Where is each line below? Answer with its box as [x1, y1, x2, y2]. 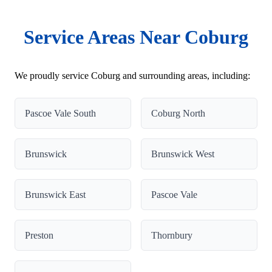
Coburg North [151, 107, 205, 118]
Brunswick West [151, 148, 214, 159]
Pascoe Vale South [25, 107, 96, 118]
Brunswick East [25, 189, 86, 200]
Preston [25, 229, 53, 240]
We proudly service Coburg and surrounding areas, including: [15, 70, 250, 81]
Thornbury [151, 229, 192, 240]
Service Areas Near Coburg [24, 25, 248, 48]
